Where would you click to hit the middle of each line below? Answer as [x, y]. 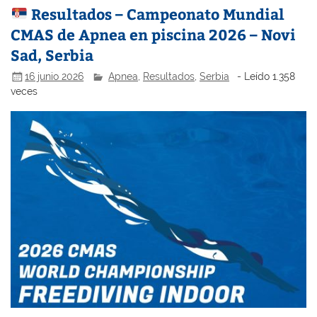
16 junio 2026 [54, 76]
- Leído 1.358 [266, 76]
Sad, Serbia [52, 54]
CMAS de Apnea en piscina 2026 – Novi [154, 34]
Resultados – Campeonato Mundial [156, 13]
